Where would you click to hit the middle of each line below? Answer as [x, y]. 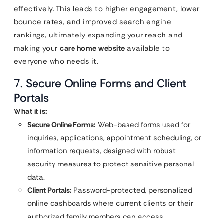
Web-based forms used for [143, 124]
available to [147, 48]
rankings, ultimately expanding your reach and [98, 35]
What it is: [31, 111]
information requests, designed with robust [101, 151]
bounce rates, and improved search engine [92, 22]
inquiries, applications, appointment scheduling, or [114, 137]
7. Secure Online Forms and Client [100, 83]
